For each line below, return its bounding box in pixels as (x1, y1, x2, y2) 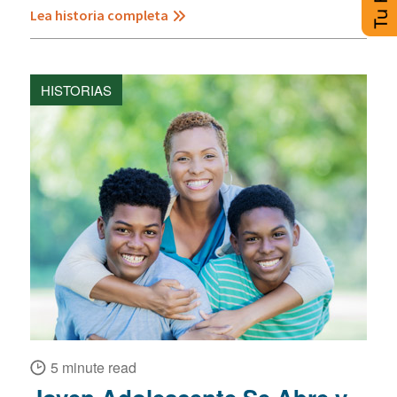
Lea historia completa (29, 6, 168, 25)
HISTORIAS (40, 81, 112, 100)
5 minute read (50, 357, 136, 378)
